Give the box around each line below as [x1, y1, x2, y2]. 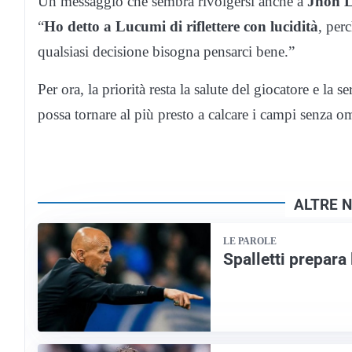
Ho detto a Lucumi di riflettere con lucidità [44, 18, 318, 35]
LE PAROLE [223, 236, 277, 247]
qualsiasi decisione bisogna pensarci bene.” [38, 43, 295, 60]
